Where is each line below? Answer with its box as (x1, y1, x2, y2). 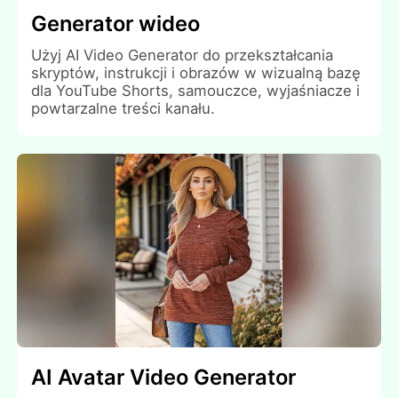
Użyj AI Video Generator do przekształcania (31, 45, 334, 64)
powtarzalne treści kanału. (31, 99, 216, 117)
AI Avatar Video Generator (31, 364, 297, 391)
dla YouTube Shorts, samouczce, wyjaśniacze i (31, 81, 361, 99)
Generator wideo (31, 10, 201, 36)
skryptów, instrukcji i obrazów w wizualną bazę (31, 63, 362, 82)
